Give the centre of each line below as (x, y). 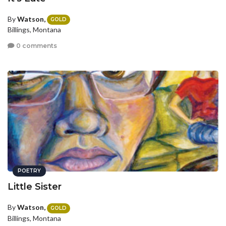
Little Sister (35, 187)
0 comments (36, 45)
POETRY (29, 171)
